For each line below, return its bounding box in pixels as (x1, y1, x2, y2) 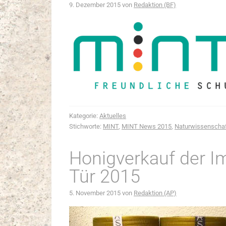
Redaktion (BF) (134, 1, 176, 9)
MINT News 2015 (122, 123, 172, 130)
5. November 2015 (69, 189, 121, 197)
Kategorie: (69, 112, 99, 120)
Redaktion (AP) (134, 189, 177, 197)
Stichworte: (69, 123, 103, 130)
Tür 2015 (69, 166, 140, 187)
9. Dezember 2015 (69, 1, 121, 9)
